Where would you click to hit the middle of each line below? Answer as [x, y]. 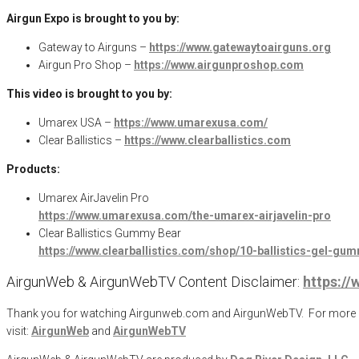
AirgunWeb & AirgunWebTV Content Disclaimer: [155, 281]
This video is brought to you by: [89, 93]
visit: [19, 331]
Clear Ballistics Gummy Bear [110, 233]
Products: [34, 169]
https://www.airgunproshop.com [219, 65]
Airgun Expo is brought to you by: [93, 18]
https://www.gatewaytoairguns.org [240, 47]
